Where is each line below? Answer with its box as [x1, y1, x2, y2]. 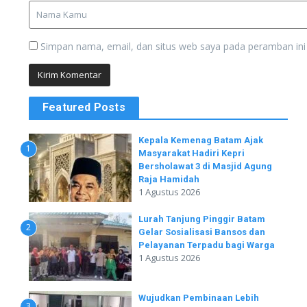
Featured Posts [42, 100, 125, 114]
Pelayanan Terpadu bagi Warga [138, 239, 275, 250]
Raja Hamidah [138, 173, 199, 184]
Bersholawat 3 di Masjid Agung [138, 160, 272, 171]
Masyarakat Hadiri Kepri [138, 147, 245, 158]
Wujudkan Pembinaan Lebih [138, 292, 259, 303]
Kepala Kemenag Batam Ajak [138, 134, 263, 145]
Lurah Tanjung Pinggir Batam [138, 213, 265, 224]
